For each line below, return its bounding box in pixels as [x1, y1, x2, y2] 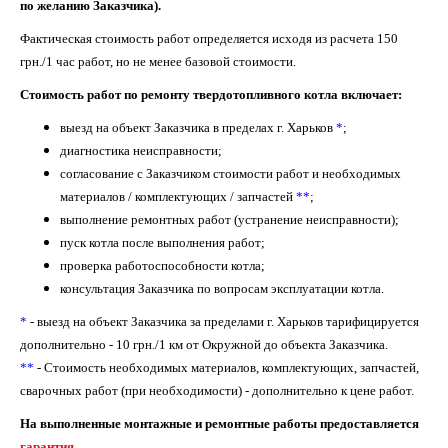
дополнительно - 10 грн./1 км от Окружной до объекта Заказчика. [20, 337, 388, 352]
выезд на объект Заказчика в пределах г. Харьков [60, 120, 336, 135]
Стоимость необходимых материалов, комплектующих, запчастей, [44, 360, 419, 375]
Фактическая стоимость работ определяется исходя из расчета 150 [20, 31, 398, 46]
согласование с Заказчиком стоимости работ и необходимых [60, 166, 401, 181]
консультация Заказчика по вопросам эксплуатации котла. [60, 281, 384, 296]
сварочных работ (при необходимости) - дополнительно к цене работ [20, 383, 411, 398]
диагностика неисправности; [60, 143, 222, 158]
